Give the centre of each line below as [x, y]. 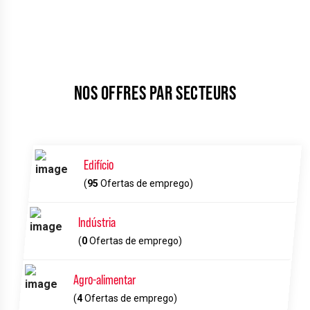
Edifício [98, 164]
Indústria [97, 222]
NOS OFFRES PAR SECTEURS [155, 93]
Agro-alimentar [104, 279]
